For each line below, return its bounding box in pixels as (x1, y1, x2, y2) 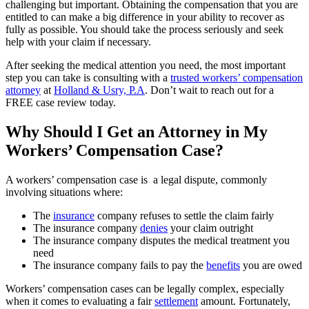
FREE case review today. (6, 96, 116, 108)
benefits (206, 259, 240, 271)
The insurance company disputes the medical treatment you (33, 234, 290, 246)
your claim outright (168, 221, 253, 234)
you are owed (240, 259, 302, 271)
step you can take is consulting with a (6, 71, 170, 83)
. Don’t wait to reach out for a (145, 83, 274, 96)
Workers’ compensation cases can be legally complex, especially (6, 282, 284, 295)
